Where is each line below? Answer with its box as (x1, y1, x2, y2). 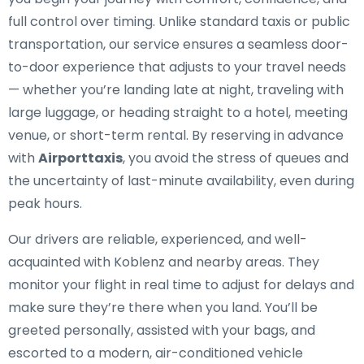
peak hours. (8, 194, 82, 213)
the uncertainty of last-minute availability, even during (8, 171, 354, 190)
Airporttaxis (38, 149, 123, 167)
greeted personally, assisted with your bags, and (8, 321, 315, 340)
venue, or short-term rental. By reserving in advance (8, 126, 344, 145)
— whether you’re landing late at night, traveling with (8, 80, 344, 99)
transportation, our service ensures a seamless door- (8, 35, 349, 54)
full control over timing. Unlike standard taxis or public (8, 12, 350, 31)
